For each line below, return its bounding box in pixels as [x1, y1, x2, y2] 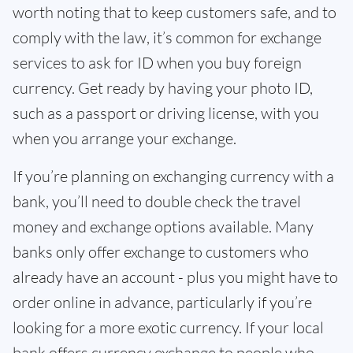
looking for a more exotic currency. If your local [13, 318, 324, 337]
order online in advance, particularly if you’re [13, 292, 312, 312]
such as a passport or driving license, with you [13, 103, 319, 123]
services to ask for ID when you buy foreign [13, 53, 302, 72]
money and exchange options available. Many [13, 217, 314, 236]
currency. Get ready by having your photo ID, [13, 78, 313, 98]
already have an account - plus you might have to [13, 267, 338, 287]
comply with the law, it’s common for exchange [13, 28, 321, 47]
